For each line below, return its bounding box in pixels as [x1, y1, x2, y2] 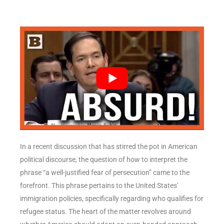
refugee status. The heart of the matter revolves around [20, 207, 191, 215]
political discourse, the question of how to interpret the [20, 155, 187, 163]
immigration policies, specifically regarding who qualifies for [20, 194, 203, 202]
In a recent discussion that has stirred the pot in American [20, 142, 197, 150]
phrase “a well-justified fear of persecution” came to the [20, 168, 189, 176]
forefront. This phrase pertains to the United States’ [20, 181, 178, 189]
